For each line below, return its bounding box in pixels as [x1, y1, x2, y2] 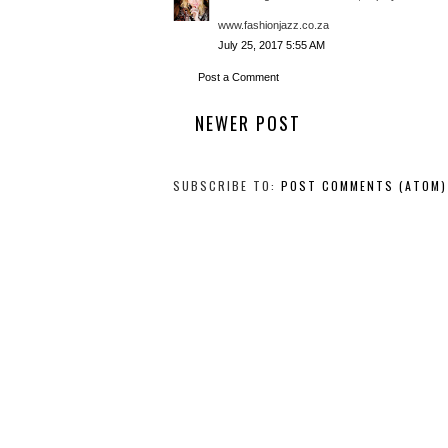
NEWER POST [195, 109, 301, 136]
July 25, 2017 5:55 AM [218, 39, 325, 52]
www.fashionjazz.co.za [218, 18, 329, 31]
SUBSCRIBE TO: [173, 176, 281, 194]
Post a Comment [198, 70, 279, 83]
